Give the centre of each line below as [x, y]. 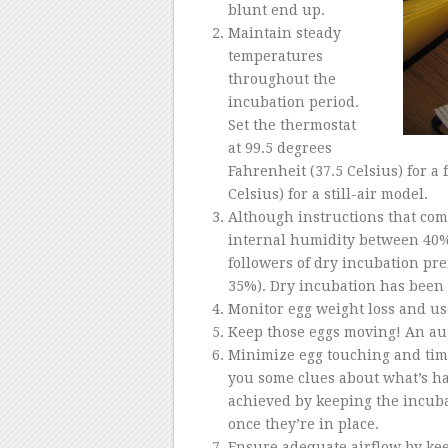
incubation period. [293, 101]
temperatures [275, 55]
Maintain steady [284, 32]
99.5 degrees [288, 147]
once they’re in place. [303, 423]
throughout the [281, 78]
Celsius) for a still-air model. [327, 193]
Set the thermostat [291, 124]
